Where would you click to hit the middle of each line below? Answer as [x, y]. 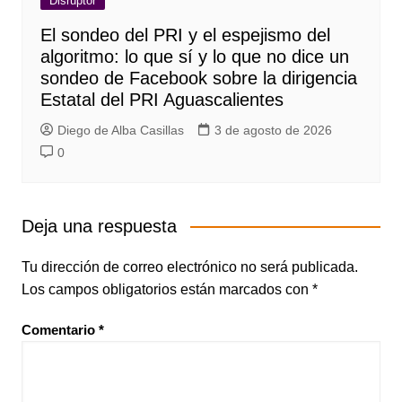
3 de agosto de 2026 [273, 130]
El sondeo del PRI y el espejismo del [185, 35]
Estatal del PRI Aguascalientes [162, 99]
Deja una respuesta [99, 226]
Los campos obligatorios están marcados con [166, 289]
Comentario [60, 329]
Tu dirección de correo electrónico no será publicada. [189, 267]
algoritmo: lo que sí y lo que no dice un [197, 56]
